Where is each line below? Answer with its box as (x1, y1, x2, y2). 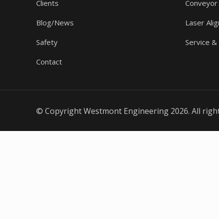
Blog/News (36, 18, 74, 27)
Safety (36, 37, 58, 47)
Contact (36, 57, 63, 66)
